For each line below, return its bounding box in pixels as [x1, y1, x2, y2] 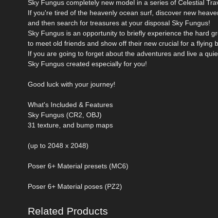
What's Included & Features [28, 100, 113, 109]
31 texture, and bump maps [28, 121, 113, 129]
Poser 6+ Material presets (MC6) [28, 162, 128, 170]
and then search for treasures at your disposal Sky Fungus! [28, 18, 210, 27]
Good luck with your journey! [28, 80, 115, 88]
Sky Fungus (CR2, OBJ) [28, 110, 102, 119]
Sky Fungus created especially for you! [28, 59, 147, 68]
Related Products [28, 205, 108, 217]
